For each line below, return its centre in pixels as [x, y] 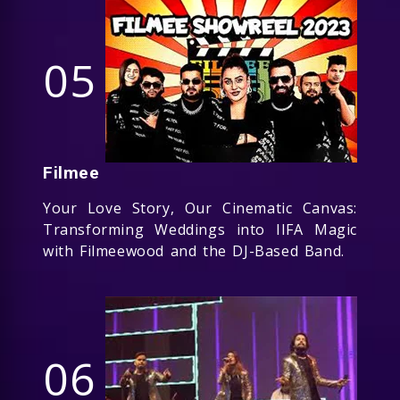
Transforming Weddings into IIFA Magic [200, 229]
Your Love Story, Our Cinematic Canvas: [200, 208]
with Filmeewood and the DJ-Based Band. [194, 250]
